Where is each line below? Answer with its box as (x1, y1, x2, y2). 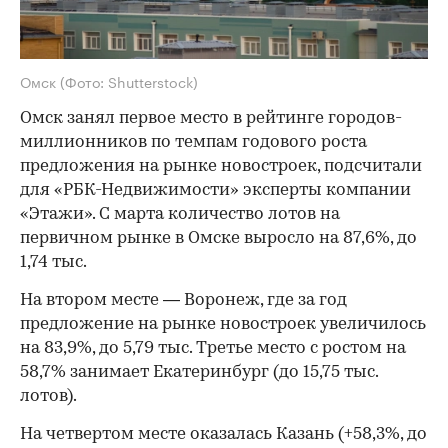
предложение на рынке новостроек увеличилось (20, 315, 426, 333)
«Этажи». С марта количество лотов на (20, 205, 340, 223)
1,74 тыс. (20, 253, 87, 271)
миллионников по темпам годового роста (20, 133, 367, 151)
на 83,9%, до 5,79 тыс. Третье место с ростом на (20, 339, 406, 357)
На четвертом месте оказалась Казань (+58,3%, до (20, 425, 427, 443)
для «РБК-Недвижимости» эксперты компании (20, 181, 411, 199)
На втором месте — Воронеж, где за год (20, 291, 347, 309)
